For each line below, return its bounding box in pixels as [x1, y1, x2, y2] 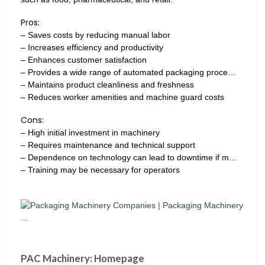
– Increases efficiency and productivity [21, 42, 163, 52]
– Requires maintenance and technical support [21, 140, 195, 150]
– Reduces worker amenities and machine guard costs [21, 92, 224, 102]
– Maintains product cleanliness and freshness [21, 79, 194, 89]
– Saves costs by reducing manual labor [21, 30, 170, 40]
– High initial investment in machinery [21, 128, 160, 138]
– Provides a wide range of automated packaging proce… [21, 67, 236, 77]
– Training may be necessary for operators [21, 165, 180, 175]
